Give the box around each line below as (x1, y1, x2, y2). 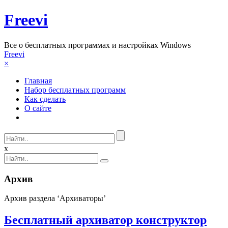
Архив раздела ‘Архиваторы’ (4, 194, 106, 203)
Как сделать (24, 94, 66, 103)
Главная (24, 76, 52, 85)
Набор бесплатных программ (24, 85, 126, 94)
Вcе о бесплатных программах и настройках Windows (4, 40, 191, 49)
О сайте (24, 103, 51, 112)
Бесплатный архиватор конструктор (4, 213, 207, 227)
